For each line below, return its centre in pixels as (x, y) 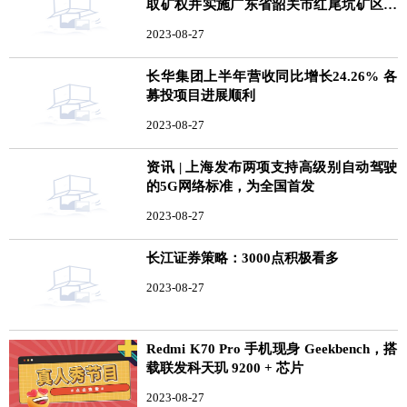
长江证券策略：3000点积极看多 (243, 258)
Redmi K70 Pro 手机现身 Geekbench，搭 (272, 348)
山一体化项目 (188, 23)
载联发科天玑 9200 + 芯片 (225, 367)
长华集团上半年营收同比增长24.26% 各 (272, 76)
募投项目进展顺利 (201, 95)
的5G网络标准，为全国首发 (231, 186)
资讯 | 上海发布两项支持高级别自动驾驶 (272, 167)
